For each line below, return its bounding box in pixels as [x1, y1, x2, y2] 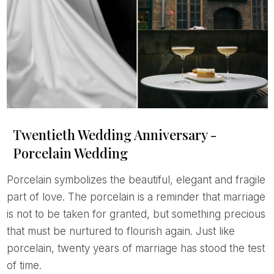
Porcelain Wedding [12, 143, 128, 162]
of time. [6, 259, 42, 272]
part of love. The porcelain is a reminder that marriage [6, 190, 265, 203]
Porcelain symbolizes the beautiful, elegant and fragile [6, 173, 13, 186]
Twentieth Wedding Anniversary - [12, 125, 217, 144]
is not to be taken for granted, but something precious [6, 207, 265, 220]
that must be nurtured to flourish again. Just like [6, 224, 235, 237]
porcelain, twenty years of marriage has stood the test [6, 242, 265, 254]
